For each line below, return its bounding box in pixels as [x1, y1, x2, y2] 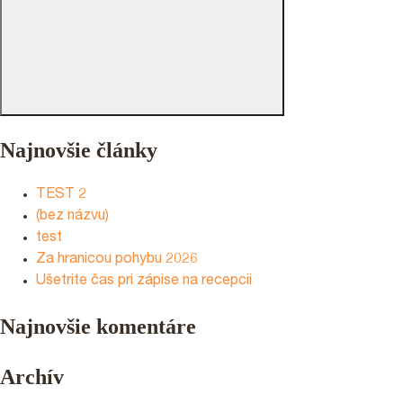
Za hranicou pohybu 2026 [36, 253, 198, 268]
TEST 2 [36, 188, 86, 203]
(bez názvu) [36, 210, 109, 225]
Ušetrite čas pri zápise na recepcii [36, 274, 252, 290]
